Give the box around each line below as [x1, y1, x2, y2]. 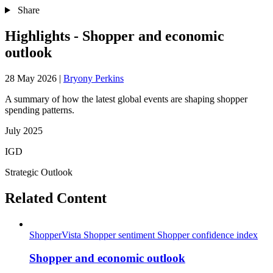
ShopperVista [29, 229, 83, 240]
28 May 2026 [5, 73, 57, 83]
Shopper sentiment [83, 229, 157, 240]
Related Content [5, 190, 107, 206]
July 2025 [5, 125, 43, 136]
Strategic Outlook [5, 166, 73, 177]
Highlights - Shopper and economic [5, 27, 224, 44]
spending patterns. [5, 104, 74, 115]
